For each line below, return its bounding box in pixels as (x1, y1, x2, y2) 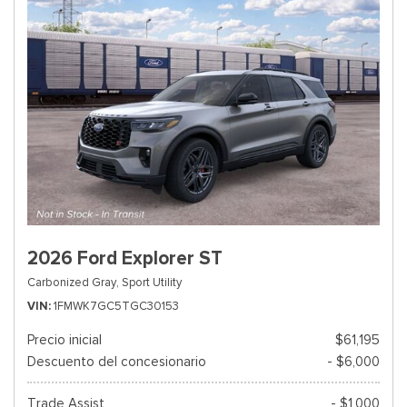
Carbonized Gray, (27, 274, 119, 290)
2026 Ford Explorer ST (27, 246, 223, 270)
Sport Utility (122, 274, 182, 290)
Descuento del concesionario (27, 353, 206, 370)
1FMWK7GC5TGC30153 (54, 298, 179, 313)
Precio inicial (27, 332, 102, 348)
